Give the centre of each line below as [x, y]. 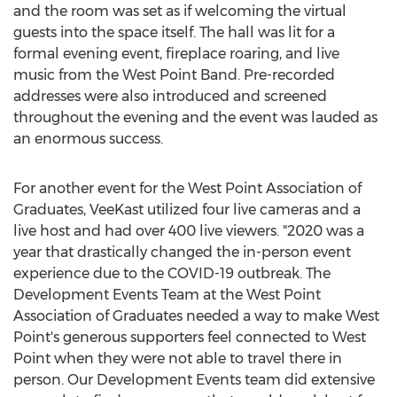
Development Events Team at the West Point [167, 295]
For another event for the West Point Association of [187, 188]
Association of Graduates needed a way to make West [196, 316]
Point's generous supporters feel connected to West [190, 337]
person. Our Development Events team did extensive [194, 380]
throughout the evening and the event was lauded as [195, 117]
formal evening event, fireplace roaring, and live [176, 54]
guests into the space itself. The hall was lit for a [174, 32]
